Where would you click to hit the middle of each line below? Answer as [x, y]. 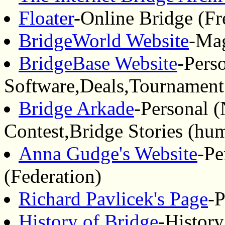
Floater [46, 18]
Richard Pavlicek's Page [113, 199]
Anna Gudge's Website [108, 154]
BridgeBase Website [98, 63]
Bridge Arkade [76, 108]
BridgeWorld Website [104, 41]
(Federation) [53, 176]
